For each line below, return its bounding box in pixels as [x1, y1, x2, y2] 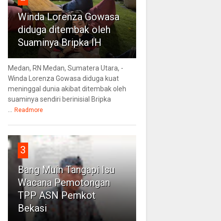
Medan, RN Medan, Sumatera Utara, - [7, 64, 123, 72]
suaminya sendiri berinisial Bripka [7, 95, 111, 103]
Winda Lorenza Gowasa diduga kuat [7, 74, 119, 82]
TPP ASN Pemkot [17, 189, 96, 201]
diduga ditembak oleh [17, 23, 110, 36]
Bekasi [17, 202, 47, 214]
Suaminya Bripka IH [17, 36, 102, 48]
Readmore [14, 106, 43, 113]
